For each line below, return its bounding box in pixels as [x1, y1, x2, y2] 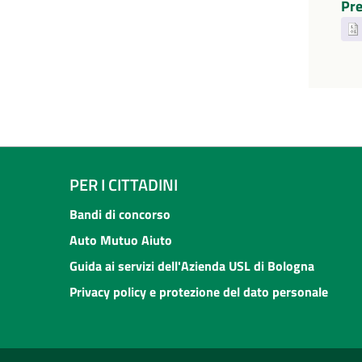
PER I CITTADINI [69, 171, 178, 197]
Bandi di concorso [69, 204, 170, 224]
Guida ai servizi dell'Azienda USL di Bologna [69, 255, 314, 276]
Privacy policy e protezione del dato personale [69, 281, 328, 301]
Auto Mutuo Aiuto [69, 229, 172, 250]
